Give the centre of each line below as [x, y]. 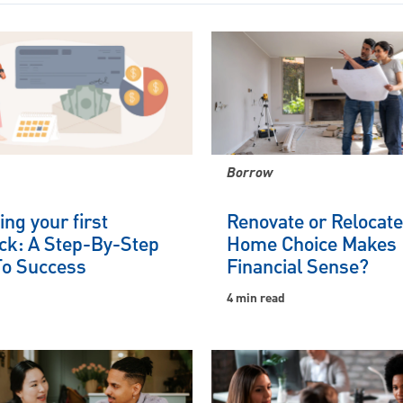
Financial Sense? [298, 268]
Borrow [250, 175]
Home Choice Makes [312, 246]
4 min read [256, 299]
